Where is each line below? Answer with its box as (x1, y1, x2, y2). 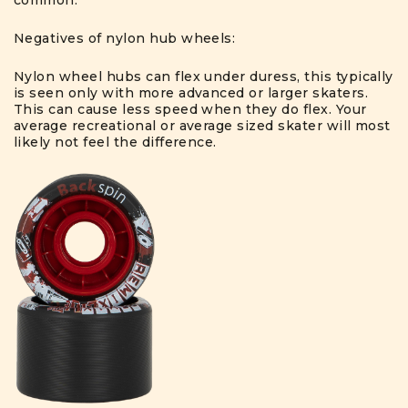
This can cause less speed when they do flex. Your (14, 101, 367, 118)
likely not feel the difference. (14, 134, 217, 151)
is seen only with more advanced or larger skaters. (14, 85, 369, 102)
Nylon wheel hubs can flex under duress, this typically (14, 68, 393, 86)
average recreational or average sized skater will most (14, 117, 391, 135)
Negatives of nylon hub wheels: (14, 30, 236, 47)
